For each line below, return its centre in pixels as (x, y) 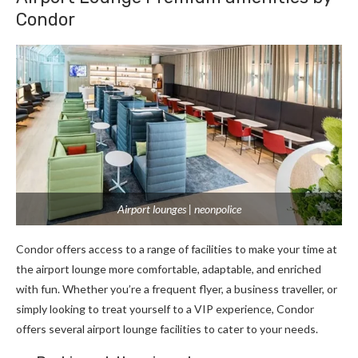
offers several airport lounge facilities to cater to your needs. (168, 329)
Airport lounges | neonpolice (179, 209)
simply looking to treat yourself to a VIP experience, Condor (165, 309)
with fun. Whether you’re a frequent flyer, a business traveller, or (177, 289)
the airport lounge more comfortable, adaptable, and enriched (169, 269)
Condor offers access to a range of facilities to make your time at (177, 249)
